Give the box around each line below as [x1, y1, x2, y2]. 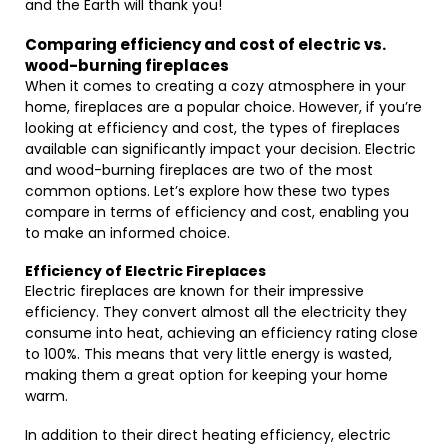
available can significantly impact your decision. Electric [25, 139, 416, 159]
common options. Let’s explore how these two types [25, 181, 390, 201]
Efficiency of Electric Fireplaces [25, 261, 266, 281]
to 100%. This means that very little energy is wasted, [25, 344, 392, 364]
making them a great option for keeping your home [25, 365, 388, 385]
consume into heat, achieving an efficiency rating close [25, 323, 418, 343]
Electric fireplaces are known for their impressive [25, 281, 364, 301]
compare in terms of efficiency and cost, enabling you [25, 202, 409, 222]
